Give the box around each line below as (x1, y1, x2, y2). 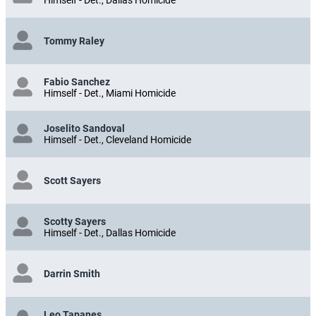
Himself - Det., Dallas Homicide (44, 226, 176, 238)
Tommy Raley (44, 35, 104, 47)
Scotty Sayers (44, 215, 106, 227)
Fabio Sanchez (44, 75, 110, 87)
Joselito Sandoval (44, 122, 125, 134)
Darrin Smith (44, 267, 100, 279)
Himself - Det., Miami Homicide (44, 87, 176, 99)
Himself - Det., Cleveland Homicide (44, 133, 191, 145)
